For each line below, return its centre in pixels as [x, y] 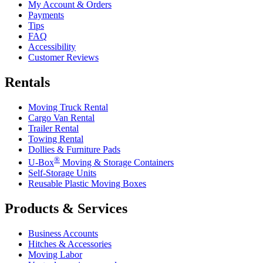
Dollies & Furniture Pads [74, 149]
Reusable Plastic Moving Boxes [87, 184]
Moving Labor [55, 255]
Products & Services [66, 209]
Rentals [27, 82]
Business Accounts [63, 234]
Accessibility [52, 47]
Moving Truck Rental [68, 107]
